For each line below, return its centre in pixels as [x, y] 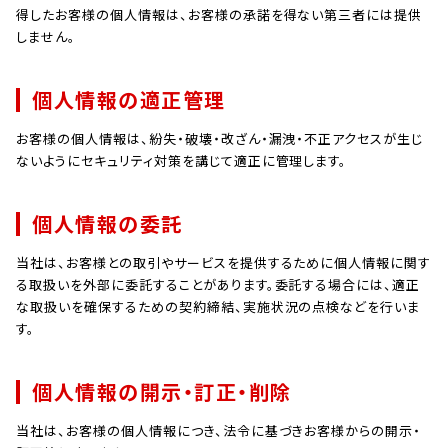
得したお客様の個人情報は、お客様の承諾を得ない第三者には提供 [219, 14]
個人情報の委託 [107, 223]
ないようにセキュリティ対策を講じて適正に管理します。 [182, 160]
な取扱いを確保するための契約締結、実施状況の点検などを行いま [218, 306]
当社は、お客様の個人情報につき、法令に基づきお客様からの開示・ [219, 430]
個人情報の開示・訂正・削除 [162, 391]
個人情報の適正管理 [129, 99]
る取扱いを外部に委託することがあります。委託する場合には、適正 [218, 284]
